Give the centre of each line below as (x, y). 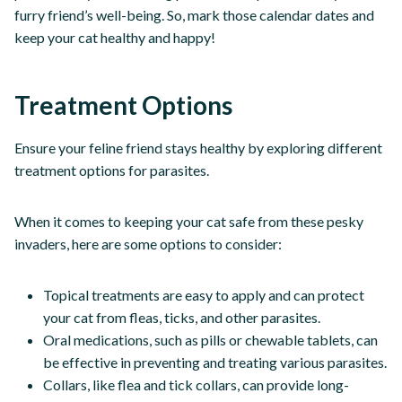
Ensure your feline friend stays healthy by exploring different (198, 147)
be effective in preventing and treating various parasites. (215, 362)
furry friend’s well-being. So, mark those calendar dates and (194, 14)
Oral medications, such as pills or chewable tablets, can (210, 339)
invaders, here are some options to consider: (148, 243)
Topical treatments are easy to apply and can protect (204, 294)
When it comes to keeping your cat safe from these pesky (189, 221)
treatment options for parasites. (112, 170)
